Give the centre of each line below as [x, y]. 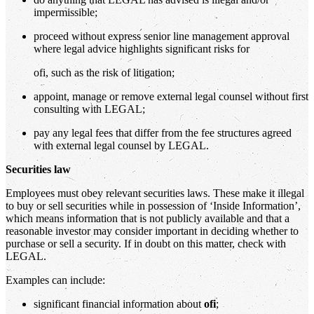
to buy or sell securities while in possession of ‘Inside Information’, [153, 205]
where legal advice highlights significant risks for [142, 48]
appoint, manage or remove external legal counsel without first [171, 96]
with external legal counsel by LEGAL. [121, 145]
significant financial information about [119, 303]
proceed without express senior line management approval [162, 36]
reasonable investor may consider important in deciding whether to [152, 231]
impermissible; [66, 12]
